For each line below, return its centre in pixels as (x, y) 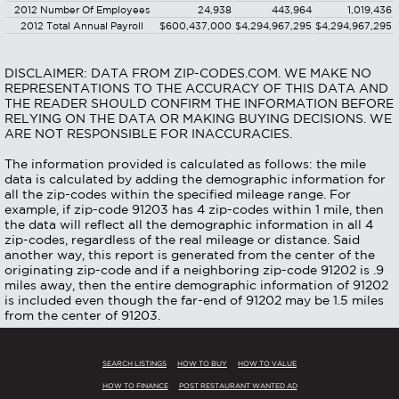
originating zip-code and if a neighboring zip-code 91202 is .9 (194, 270)
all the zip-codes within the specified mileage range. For (178, 194)
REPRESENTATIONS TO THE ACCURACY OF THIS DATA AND (196, 88)
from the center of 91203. (82, 315)
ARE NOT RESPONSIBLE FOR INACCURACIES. (148, 134)
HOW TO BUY (202, 363)
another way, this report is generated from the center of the (190, 255)
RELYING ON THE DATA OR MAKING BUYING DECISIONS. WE (198, 118)
